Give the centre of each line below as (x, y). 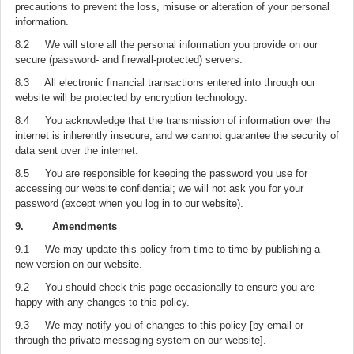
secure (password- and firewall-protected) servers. (129, 60)
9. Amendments (66, 226)
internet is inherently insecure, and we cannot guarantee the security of (177, 136)
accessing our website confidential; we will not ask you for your (159, 188)
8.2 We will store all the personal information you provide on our (166, 45)
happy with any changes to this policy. (102, 302)
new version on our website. (79, 264)
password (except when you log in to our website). (129, 203)
